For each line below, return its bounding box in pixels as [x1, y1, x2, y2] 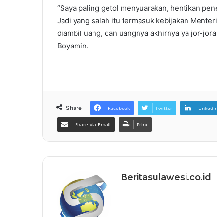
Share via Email [75, 121, 111, 128]
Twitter [155, 105, 172, 112]
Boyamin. [57, 41, 89, 51]
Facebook [108, 105, 130, 112]
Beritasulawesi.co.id [121, 172, 211, 183]
